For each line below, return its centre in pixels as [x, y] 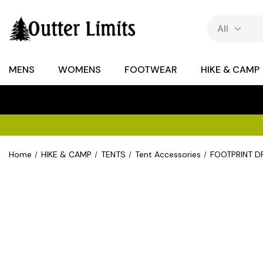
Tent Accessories [168, 154]
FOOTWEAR [151, 70]
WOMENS [80, 70]
